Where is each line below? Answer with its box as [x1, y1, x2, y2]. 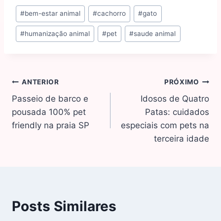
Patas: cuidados [145, 107, 209, 117]
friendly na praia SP [12, 120, 89, 131]
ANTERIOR [22, 77, 59, 86]
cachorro [97, 9, 126, 18]
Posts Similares [12, 198, 116, 215]
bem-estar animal [25, 9, 81, 18]
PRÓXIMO [164, 77, 199, 86]
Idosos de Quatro [141, 94, 209, 104]
